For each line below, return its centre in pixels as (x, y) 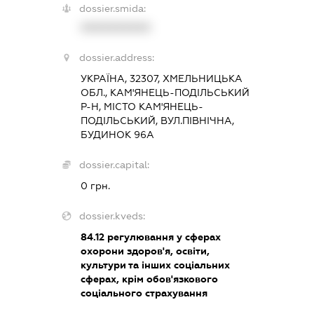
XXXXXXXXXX (115, 27)
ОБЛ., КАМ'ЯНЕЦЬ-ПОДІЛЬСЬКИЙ (165, 92)
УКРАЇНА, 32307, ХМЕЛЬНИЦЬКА (161, 78)
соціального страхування (144, 293)
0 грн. (95, 185)
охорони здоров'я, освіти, (145, 251)
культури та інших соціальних (155, 265)
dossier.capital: (114, 164)
